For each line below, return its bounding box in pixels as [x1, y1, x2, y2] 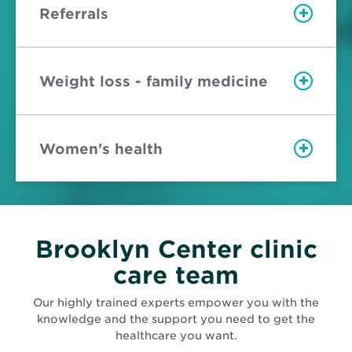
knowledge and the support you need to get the [37, 312, 315, 325]
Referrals [39, 5, 108, 22]
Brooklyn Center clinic [35, 235, 317, 264]
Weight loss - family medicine [39, 72, 268, 90]
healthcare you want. [115, 328, 237, 342]
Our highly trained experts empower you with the [33, 295, 319, 309]
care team [113, 261, 239, 290]
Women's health [39, 140, 163, 157]
